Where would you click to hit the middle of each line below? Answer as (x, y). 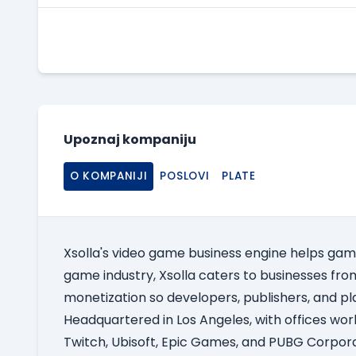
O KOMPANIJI (109, 176)
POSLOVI (185, 176)
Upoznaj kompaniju (130, 140)
